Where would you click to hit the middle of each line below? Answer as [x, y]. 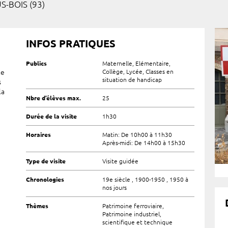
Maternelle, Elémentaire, [137, 63]
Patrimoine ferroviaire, [133, 206]
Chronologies [45, 179]
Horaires [38, 135]
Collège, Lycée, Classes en [138, 72]
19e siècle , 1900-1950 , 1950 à [146, 179]
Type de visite [46, 161]
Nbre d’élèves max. [53, 98]
